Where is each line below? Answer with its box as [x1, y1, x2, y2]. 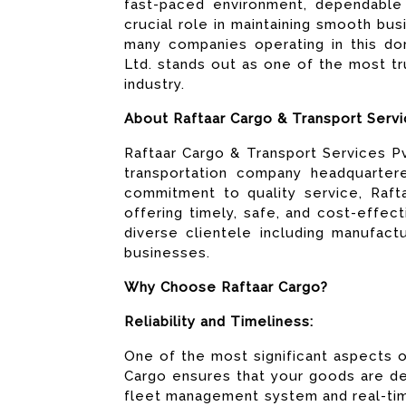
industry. [124, 76, 185, 92]
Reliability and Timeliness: [124, 314, 314, 330]
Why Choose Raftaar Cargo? [124, 279, 328, 295]
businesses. [124, 245, 210, 261]
